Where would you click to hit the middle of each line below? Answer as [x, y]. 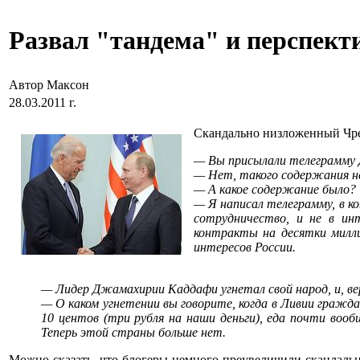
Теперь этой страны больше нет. [133, 332]
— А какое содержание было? [275, 189]
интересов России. [245, 247]
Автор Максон [51, 85]
